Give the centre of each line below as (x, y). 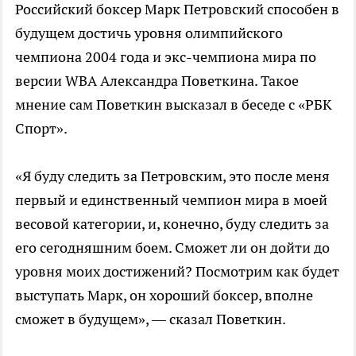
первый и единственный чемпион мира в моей (171, 199)
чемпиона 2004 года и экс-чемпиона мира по (166, 56)
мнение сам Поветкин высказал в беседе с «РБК (174, 104)
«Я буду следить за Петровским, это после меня (172, 176)
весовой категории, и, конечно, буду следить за (172, 223)
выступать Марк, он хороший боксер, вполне (164, 295)
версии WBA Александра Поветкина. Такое (157, 80)
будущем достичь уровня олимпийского (149, 33)
